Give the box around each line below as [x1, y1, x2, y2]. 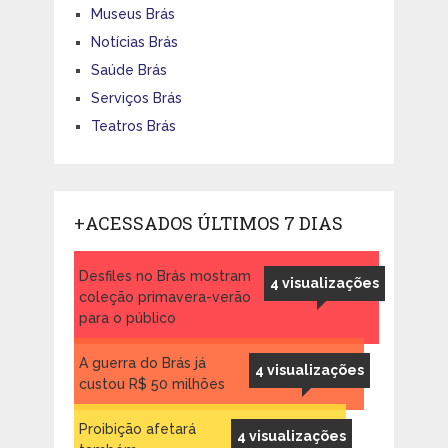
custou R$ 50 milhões [78, 375, 225, 392]
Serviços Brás [90, 89, 182, 106]
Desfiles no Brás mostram [78, 267, 251, 284]
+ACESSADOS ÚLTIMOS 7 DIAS [73, 210, 343, 235]
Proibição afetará [78, 420, 196, 437]
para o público [78, 309, 176, 326]
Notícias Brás [90, 33, 178, 50]
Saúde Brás [90, 61, 167, 78]
